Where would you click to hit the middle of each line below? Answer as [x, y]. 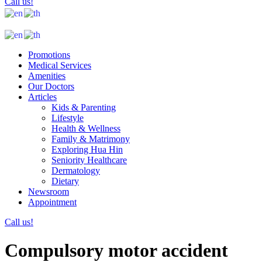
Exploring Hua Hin [87, 149]
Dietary [65, 181]
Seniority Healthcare [89, 160]
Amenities [47, 75]
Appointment [52, 202]
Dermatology [76, 170]
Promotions [49, 54]
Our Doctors [51, 86]
